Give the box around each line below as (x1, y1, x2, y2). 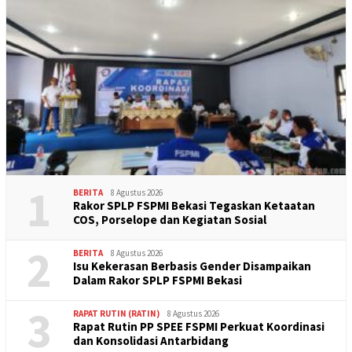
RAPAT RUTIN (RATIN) (73, 307, 159, 319)
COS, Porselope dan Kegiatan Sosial (73, 211, 266, 227)
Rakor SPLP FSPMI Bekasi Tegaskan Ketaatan (73, 197, 315, 213)
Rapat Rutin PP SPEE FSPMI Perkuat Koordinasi (73, 318, 324, 334)
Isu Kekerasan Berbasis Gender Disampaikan (73, 258, 311, 273)
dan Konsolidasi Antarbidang (73, 332, 229, 348)
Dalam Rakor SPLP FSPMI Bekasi (73, 272, 242, 288)
